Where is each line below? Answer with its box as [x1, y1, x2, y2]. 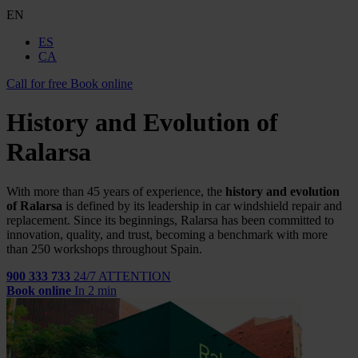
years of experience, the [103, 184, 225, 198]
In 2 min [74, 283, 117, 297]
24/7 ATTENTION [74, 268, 171, 283]
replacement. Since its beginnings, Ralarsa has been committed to [6, 213, 334, 227]
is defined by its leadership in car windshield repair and [62, 198, 342, 213]
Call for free [6, 77, 67, 90]
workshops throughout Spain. [54, 241, 202, 256]
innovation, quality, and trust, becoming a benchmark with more [6, 227, 328, 241]
